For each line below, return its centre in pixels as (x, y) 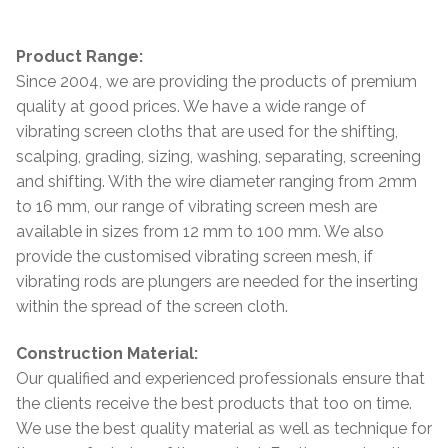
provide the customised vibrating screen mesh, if (194, 256)
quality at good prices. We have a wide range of (191, 106)
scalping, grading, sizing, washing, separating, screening (218, 156)
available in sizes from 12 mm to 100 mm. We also (200, 231)
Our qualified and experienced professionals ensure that (220, 379)
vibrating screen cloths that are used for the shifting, (207, 131)
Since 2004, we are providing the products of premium (216, 81)
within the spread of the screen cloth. (152, 306)
